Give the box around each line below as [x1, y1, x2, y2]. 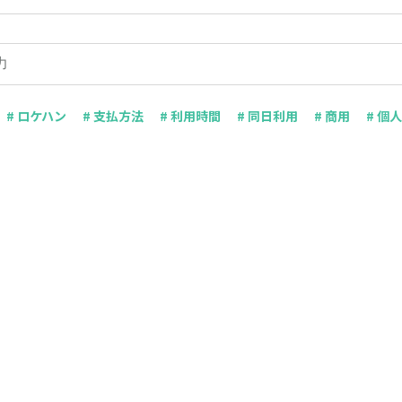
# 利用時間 [160, 106, 221, 125]
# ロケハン [6, 106, 66, 125]
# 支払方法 [83, 106, 144, 125]
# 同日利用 [237, 106, 298, 125]
